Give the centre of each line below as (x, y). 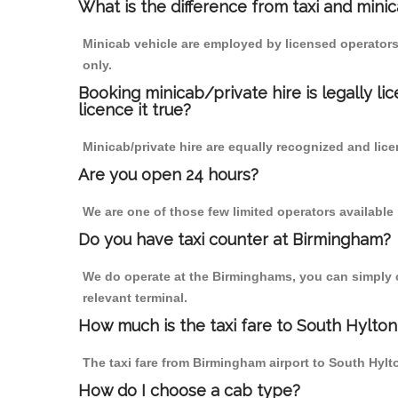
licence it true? (135, 110)
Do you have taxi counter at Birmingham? (235, 240)
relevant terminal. (135, 298)
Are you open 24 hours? (168, 175)
